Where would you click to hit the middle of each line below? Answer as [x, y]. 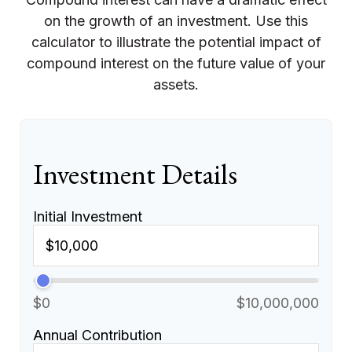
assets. [176, 84]
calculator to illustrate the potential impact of [176, 42]
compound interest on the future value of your [176, 63]
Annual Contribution [97, 335]
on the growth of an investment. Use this [176, 21]
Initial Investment [88, 216]
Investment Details [135, 174]
